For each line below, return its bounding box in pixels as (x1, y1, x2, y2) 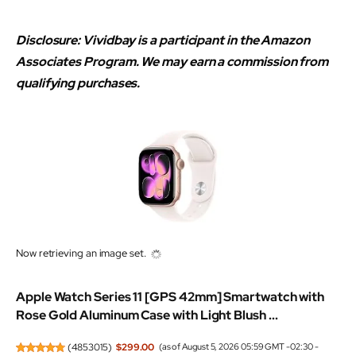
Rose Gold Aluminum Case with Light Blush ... (16, 307, 278, 324)
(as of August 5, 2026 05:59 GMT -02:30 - (158, 340, 319, 352)
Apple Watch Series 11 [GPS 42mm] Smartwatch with (16, 288, 325, 306)
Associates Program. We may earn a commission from (16, 52, 329, 70)
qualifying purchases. (16, 74, 143, 91)
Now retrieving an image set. (16, 246, 146, 261)
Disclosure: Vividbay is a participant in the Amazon (16, 31, 310, 48)
